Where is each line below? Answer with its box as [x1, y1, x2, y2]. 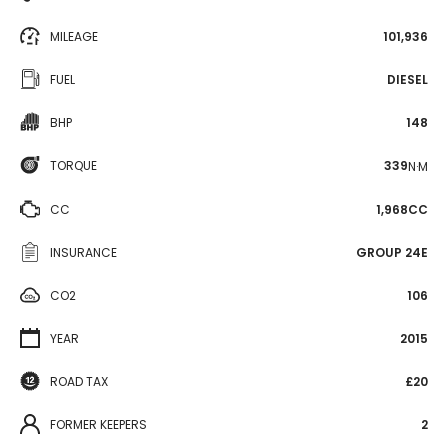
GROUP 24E [356, 243, 428, 261]
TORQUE [50, 157, 97, 174]
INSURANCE [50, 243, 117, 261]
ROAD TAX [50, 372, 108, 390]
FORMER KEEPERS [50, 415, 147, 433]
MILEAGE [50, 28, 98, 45]
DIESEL [387, 71, 428, 88]
